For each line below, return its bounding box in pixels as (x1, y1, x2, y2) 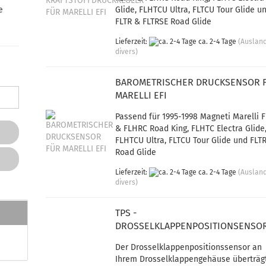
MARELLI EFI (115, 90, 167, 101)
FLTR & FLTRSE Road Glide (115, 17, 212, 27)
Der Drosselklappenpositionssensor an (115, 242, 262, 252)
